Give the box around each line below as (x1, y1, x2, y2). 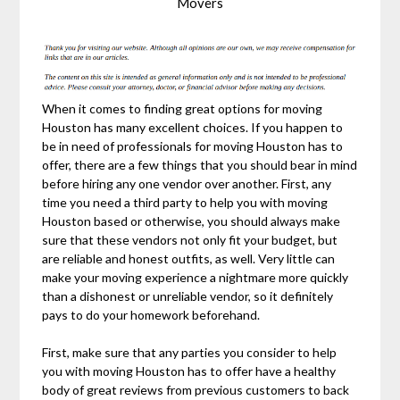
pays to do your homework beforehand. (42, 307, 261, 323)
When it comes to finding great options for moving (42, 101, 323, 117)
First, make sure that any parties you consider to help (42, 345, 337, 361)
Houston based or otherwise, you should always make (42, 213, 341, 229)
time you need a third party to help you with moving (42, 195, 329, 211)
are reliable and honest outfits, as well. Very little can (42, 251, 336, 267)
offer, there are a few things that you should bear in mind (42, 157, 358, 173)
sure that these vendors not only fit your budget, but (42, 232, 338, 248)
